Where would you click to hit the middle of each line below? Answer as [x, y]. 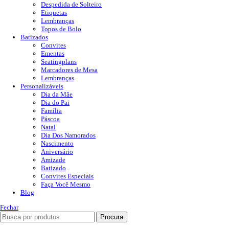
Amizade [53, 159]
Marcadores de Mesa [69, 70]
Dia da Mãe [57, 94]
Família [51, 110]
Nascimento [57, 143]
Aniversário [57, 151]
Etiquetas [54, 12]
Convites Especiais [67, 176]
